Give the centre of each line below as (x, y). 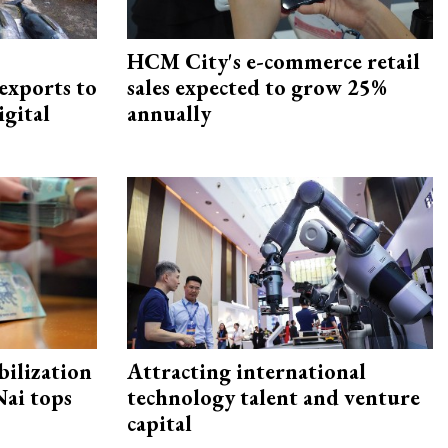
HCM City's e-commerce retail (273, 62)
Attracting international (246, 372)
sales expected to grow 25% (257, 88)
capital (159, 424)
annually (169, 114)
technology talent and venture (273, 398)
